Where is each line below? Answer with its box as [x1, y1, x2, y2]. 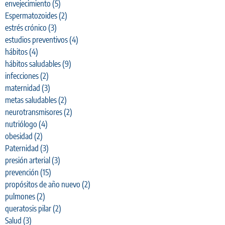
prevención [5, 167, 39, 178]
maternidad [5, 83, 40, 93]
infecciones [5, 71, 39, 81]
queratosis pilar [5, 203, 51, 214]
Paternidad [5, 143, 39, 154]
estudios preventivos [5, 35, 68, 45]
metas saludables [5, 95, 57, 105]
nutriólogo [5, 119, 37, 130]
